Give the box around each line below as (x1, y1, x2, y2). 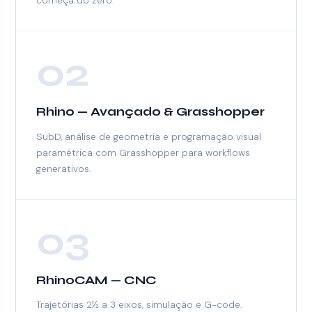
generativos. (36, 162, 92, 175)
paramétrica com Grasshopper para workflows (36, 146, 251, 159)
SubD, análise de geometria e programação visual (36, 130, 262, 143)
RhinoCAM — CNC (36, 272, 157, 288)
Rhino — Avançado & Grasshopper (36, 104, 265, 120)
